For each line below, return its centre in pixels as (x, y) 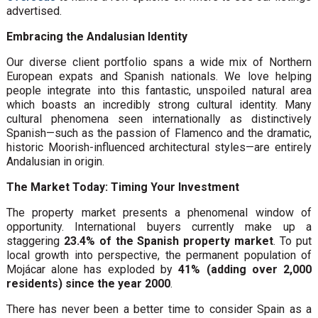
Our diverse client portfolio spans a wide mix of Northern (159, 62)
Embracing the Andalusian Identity (97, 36)
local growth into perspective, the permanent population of (159, 255)
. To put (293, 241)
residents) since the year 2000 (88, 283)
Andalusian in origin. (55, 161)
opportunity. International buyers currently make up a (159, 226)
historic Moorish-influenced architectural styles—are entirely (159, 147)
